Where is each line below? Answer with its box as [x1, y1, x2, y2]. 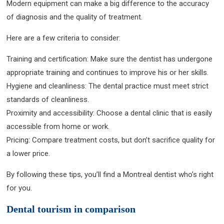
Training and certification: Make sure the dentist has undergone [6, 54, 213, 63]
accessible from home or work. [6, 121, 110, 131]
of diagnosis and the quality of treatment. [6, 12, 143, 21]
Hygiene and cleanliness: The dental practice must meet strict [6, 81, 209, 90]
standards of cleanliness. [6, 94, 89, 104]
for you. [6, 183, 32, 192]
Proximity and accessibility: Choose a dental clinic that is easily [6, 108, 212, 117]
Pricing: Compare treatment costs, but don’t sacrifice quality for [6, 135, 215, 144]
